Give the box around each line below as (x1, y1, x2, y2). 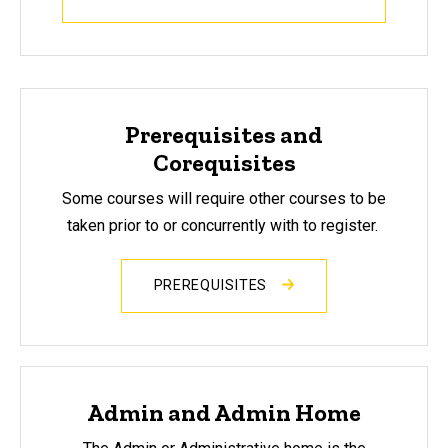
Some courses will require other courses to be (62, 188, 386, 208)
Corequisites (152, 147, 296, 177)
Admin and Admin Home (87, 397, 361, 427)
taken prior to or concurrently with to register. (66, 215, 382, 235)
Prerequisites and (125, 119, 323, 149)
